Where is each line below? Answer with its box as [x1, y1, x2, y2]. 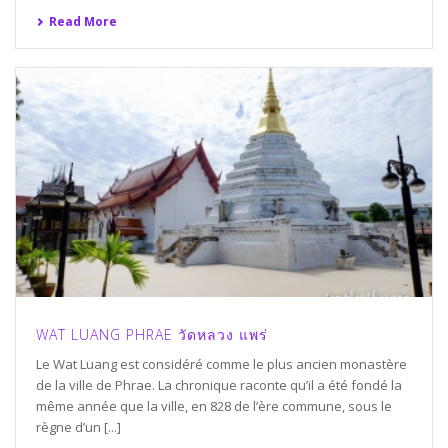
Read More [49, 13, 117, 31]
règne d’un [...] [36, 417, 121, 436]
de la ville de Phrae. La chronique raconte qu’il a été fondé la [36, 375, 402, 394]
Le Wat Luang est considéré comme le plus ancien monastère [36, 354, 407, 373]
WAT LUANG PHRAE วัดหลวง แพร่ [36, 324, 268, 344]
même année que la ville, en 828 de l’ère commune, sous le [36, 396, 392, 415]
